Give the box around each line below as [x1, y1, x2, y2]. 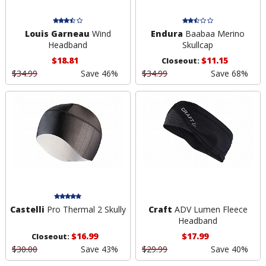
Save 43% [80, 243, 118, 255]
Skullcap [182, 39, 214, 51]
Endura [151, 28, 183, 40]
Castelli [9, 203, 45, 215]
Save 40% [210, 243, 248, 255]
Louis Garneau [24, 28, 90, 40]
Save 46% [80, 68, 118, 80]
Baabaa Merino [183, 28, 245, 40]
